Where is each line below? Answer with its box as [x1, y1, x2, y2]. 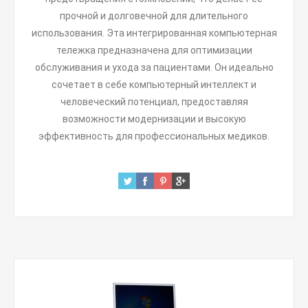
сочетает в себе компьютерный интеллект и [52, 79, 256, 90]
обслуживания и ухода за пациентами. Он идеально [34, 62, 274, 73]
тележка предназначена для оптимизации [56, 45, 252, 56]
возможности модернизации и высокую [62, 113, 246, 124]
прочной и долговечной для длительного [60, 10, 248, 21]
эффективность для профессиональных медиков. [38, 131, 269, 142]
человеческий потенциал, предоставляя [60, 96, 248, 107]
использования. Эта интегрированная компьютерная [31, 27, 277, 38]
